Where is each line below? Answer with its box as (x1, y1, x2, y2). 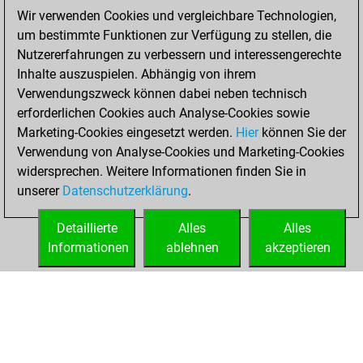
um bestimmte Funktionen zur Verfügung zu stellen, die (17, 28, 331, 43)
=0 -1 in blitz (125, 216, 194, 231)
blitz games (125, 170, 191, 186)
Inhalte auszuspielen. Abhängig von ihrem (17, 66, 256, 82)
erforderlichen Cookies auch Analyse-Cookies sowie (17, 105, 310, 121)
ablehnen (165, 240, 219, 255)
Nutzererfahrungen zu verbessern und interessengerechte (17, 47, 341, 62)
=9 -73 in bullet (125, 60, 209, 75)
